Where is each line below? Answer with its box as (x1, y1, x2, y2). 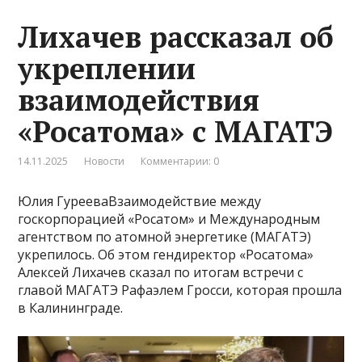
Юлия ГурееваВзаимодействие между (18, 192, 262, 211)
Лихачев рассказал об (18, 18, 335, 57)
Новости (84, 154, 125, 169)
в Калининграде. (18, 299, 124, 318)
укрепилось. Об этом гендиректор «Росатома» (18, 246, 314, 264)
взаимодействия (18, 81, 260, 120)
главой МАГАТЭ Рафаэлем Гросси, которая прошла (18, 281, 343, 300)
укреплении (18, 49, 196, 88)
